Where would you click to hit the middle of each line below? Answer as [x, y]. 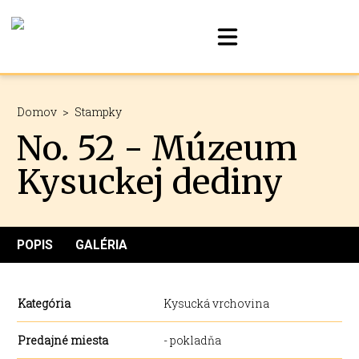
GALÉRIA [101, 244]
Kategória [44, 303]
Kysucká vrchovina [216, 303]
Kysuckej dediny [150, 182]
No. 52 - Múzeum [157, 148]
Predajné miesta [63, 340]
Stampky [98, 112]
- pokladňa [192, 340]
